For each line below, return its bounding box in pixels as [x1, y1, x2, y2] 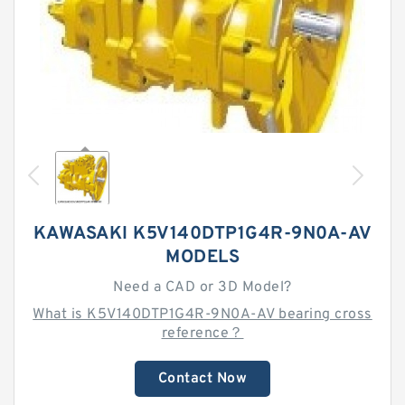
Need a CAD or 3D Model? [113, 278, 292, 297]
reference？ [161, 325, 244, 343]
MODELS [165, 246, 240, 269]
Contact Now [157, 370, 248, 388]
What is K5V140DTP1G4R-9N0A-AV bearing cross [33, 306, 372, 324]
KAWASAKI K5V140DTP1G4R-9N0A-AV [33, 222, 372, 246]
